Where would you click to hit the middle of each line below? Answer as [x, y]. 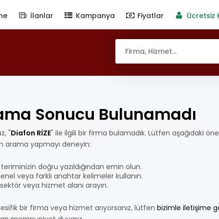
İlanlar [41, 16]
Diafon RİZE [31, 133]
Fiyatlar [150, 16]
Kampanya [94, 16]
